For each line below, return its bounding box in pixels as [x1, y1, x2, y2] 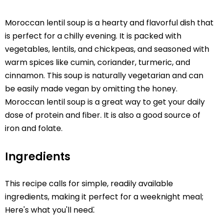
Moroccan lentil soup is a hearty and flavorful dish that [5, 17, 214, 29]
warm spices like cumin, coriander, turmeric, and [5, 57, 190, 68]
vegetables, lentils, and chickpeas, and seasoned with [5, 44, 209, 55]
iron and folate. [5, 123, 63, 134]
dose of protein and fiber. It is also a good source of [5, 109, 200, 121]
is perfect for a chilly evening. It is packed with [5, 30, 181, 42]
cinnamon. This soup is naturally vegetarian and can [5, 70, 203, 82]
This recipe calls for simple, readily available [5, 177, 173, 189]
